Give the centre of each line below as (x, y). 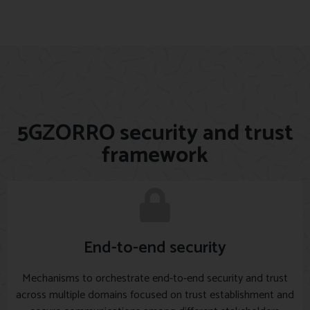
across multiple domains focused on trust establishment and (155, 295)
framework (155, 156)
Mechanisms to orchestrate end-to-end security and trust (155, 279)
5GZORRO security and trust (155, 134)
